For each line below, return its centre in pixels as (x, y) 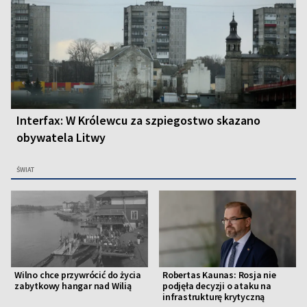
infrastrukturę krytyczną (214, 297)
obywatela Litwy (61, 138)
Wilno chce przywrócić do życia (78, 275)
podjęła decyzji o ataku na (217, 286)
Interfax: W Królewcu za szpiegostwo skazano (138, 121)
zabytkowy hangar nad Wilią (73, 286)
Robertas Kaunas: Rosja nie (219, 275)
